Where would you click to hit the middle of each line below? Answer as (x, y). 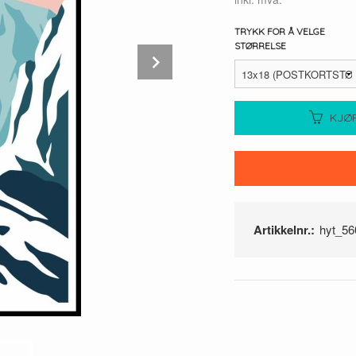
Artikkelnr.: (284, 229)
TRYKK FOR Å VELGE (280, 32)
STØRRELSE (260, 46)
